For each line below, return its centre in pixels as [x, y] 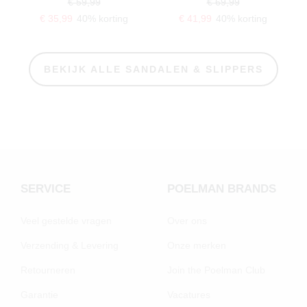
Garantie [39, 294]
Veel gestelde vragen [66, 220]
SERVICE [46, 188]
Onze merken [197, 245]
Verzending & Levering [70, 245]
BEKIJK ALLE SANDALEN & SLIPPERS [153, 69]
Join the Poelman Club [216, 270]
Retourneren [48, 270]
